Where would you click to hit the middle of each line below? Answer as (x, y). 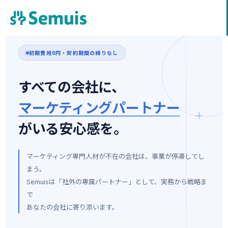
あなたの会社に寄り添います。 (73, 207)
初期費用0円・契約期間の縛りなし (74, 53)
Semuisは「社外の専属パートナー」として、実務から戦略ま (117, 181)
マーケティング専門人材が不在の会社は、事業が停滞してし (116, 156)
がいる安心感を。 (73, 128)
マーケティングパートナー (99, 107)
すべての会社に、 (72, 86)
